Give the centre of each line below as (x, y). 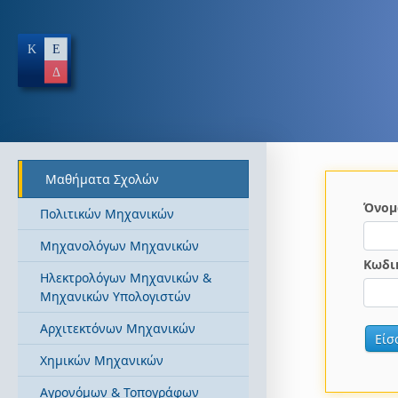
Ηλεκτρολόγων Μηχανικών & (126, 278)
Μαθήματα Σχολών (102, 179)
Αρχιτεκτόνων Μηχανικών (118, 328)
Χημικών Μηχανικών (102, 360)
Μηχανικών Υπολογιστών (115, 296)
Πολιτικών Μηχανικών (107, 214)
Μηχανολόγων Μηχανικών (119, 246)
